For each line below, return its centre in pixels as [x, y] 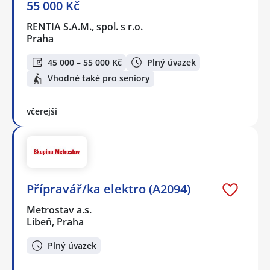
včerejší [42, 111]
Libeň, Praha [55, 222]
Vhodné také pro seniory [99, 78]
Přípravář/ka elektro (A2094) [108, 189]
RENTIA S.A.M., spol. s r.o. [85, 27]
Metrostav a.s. [60, 210]
